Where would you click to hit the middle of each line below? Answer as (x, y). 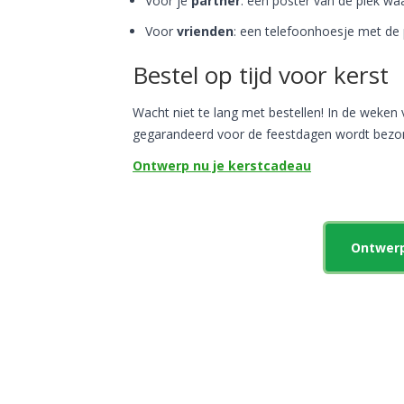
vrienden (205, 31)
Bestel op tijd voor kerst (261, 75)
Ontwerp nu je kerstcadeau (222, 165)
